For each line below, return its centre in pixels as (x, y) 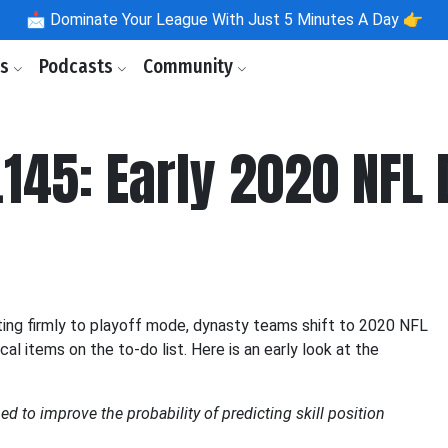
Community (190, 66)
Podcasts (78, 66)
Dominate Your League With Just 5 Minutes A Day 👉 (234, 19)
